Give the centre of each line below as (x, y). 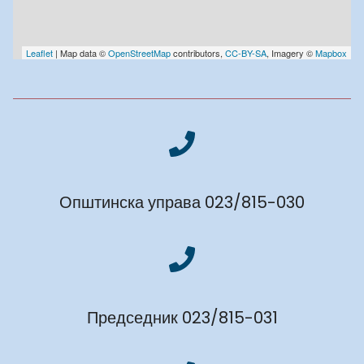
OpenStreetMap (139, 52)
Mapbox (331, 52)
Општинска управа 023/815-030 (182, 202)
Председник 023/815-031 (182, 317)
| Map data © (80, 52)
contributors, (198, 52)
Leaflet (39, 52)
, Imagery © (291, 52)
